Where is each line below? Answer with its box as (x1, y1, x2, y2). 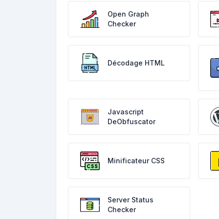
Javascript (108, 108, 144, 116)
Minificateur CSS (108, 156, 165, 165)
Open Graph (108, 10, 149, 18)
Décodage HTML (108, 59, 165, 67)
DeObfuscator (108, 117, 155, 126)
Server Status (108, 196, 153, 204)
